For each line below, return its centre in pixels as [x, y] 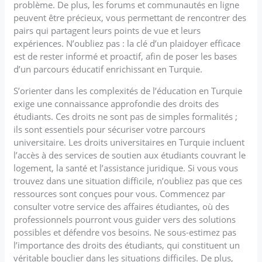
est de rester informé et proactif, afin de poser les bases [125, 56]
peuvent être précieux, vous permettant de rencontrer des [130, 17]
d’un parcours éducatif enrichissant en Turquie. [108, 69]
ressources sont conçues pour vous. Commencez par [120, 193]
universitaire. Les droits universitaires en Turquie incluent [129, 142]
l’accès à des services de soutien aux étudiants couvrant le [130, 155]
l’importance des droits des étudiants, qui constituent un [127, 245]
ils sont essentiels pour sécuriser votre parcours [110, 129]
